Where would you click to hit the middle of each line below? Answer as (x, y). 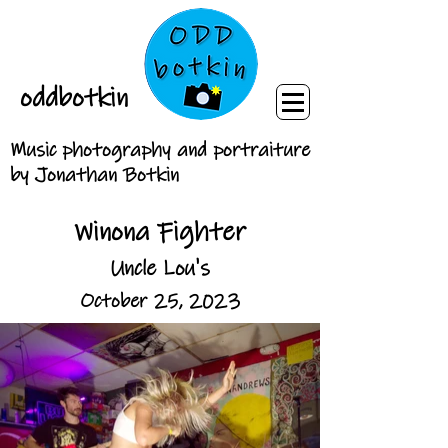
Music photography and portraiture (160, 150)
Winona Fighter (160, 232)
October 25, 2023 (160, 301)
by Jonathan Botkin (94, 175)
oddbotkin (73, 98)
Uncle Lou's (160, 268)
